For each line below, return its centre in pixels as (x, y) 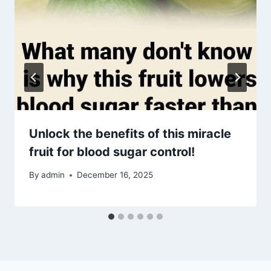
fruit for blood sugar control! (112, 152)
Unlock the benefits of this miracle (130, 133)
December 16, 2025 (115, 175)
